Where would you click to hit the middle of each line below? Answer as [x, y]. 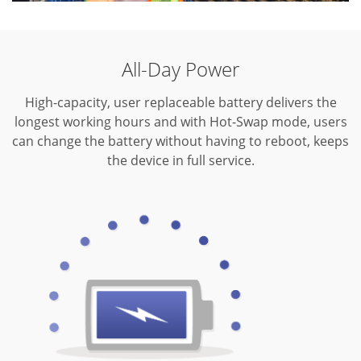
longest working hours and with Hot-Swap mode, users [180, 122]
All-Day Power [180, 69]
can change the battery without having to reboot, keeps [180, 141]
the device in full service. [180, 161]
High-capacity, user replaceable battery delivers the [180, 103]
